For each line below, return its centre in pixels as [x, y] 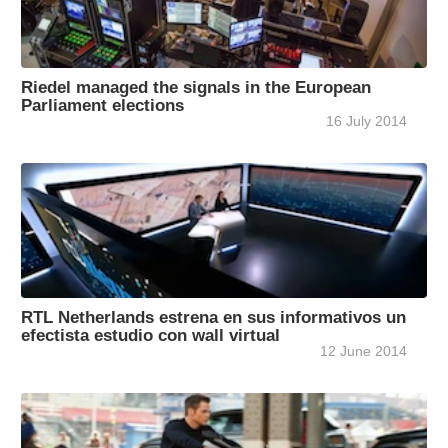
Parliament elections [102, 105]
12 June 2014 [363, 351]
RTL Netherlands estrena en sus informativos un [213, 317]
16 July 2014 [366, 121]
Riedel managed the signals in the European [196, 87]
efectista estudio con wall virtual [150, 335]
